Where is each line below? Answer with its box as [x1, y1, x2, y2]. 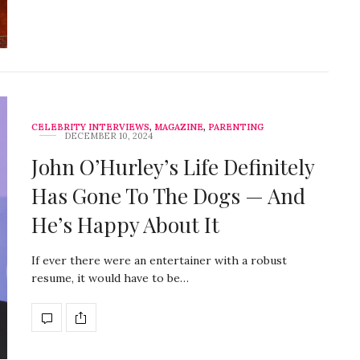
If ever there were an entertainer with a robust [31, 253, 287, 268]
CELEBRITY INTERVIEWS [31, 121, 149, 133]
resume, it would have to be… [31, 271, 189, 286]
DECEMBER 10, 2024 [64, 130, 153, 142]
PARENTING [208, 121, 264, 133]
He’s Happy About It [31, 211, 219, 239]
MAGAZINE [154, 121, 203, 133]
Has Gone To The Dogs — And [31, 182, 305, 211]
